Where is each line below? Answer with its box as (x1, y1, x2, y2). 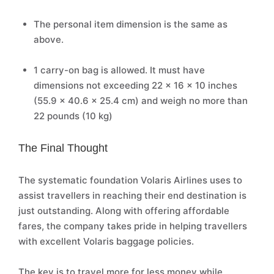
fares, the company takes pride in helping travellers (18, 220, 247, 232)
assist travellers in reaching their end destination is (18, 190, 246, 201)
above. (34, 34, 64, 45)
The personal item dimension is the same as (34, 18, 228, 30)
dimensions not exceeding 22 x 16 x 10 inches (34, 80, 237, 91)
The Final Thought (18, 142, 108, 154)
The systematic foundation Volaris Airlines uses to (18, 174, 242, 186)
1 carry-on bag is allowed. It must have (34, 64, 205, 76)
